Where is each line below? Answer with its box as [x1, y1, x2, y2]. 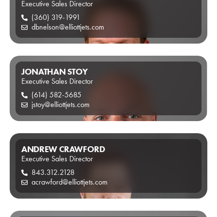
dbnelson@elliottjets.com [31, 22, 105, 31]
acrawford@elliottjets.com [31, 177, 108, 186]
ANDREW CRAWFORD [21, 144, 105, 155]
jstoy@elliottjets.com [31, 100, 90, 109]
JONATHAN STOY [21, 66, 88, 77]
